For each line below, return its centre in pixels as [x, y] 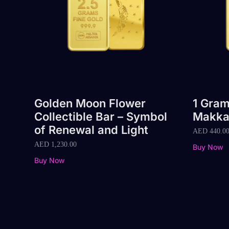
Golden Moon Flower [90, 103]
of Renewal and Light [91, 130]
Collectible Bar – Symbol [101, 117]
